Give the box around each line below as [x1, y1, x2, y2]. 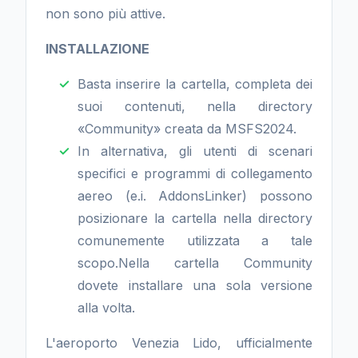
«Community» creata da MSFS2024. [78, 121, 296, 137]
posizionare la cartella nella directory [78, 210, 312, 226]
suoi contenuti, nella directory [78, 98, 312, 114]
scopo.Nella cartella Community [78, 255, 312, 271]
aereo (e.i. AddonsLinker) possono [78, 188, 312, 204]
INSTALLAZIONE [46, 41, 149, 57]
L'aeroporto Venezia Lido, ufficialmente [46, 335, 312, 351]
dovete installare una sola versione [78, 277, 312, 293]
